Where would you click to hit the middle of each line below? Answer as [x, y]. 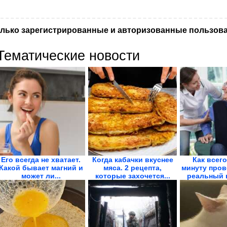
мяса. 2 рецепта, [133, 168]
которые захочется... [133, 176]
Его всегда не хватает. [41, 160]
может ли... [41, 176]
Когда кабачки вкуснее [133, 160]
